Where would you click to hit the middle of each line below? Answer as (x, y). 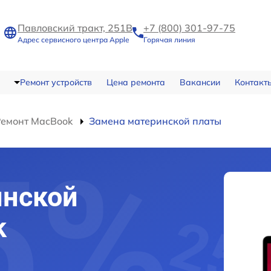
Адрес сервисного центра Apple (73, 40)
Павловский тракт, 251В (75, 28)
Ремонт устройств (56, 82)
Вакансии (200, 82)
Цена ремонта (135, 82)
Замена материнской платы (155, 121)
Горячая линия (169, 40)
